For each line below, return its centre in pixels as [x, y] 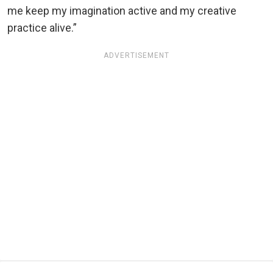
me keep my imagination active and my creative [122, 10]
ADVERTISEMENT [136, 55]
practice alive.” [42, 27]
